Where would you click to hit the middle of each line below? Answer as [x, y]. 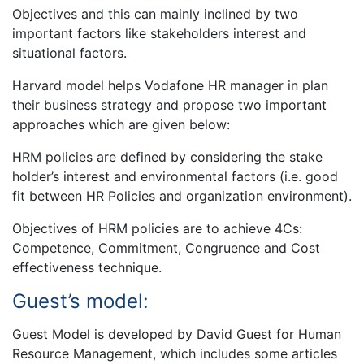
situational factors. [69, 53]
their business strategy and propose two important [169, 105]
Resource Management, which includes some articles [175, 354]
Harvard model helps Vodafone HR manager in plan [170, 86]
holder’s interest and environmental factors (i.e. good [175, 177]
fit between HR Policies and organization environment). [182, 196]
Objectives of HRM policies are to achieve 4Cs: [157, 229]
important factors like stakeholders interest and [159, 34]
